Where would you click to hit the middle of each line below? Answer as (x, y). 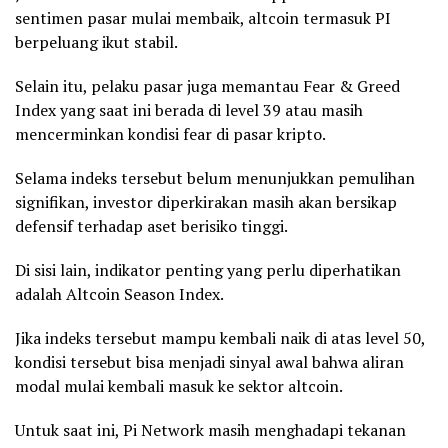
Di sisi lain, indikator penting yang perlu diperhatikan (208, 270)
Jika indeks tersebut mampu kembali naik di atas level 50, (220, 338)
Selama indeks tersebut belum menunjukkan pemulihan (215, 178)
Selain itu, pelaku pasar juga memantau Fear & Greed (207, 86)
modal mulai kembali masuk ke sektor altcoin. (179, 386)
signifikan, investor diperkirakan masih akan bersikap (206, 202)
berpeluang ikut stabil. (96, 42)
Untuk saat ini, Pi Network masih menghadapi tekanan (210, 430)
